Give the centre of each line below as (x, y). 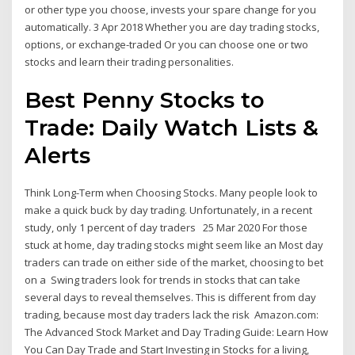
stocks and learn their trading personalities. (130, 61)
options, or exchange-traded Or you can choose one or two (167, 44)
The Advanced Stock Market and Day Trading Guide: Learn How (177, 332)
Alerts (58, 156)
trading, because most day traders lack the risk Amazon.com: (172, 315)
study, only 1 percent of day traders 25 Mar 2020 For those (166, 228)
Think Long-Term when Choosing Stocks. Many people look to (172, 193)
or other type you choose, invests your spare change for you (171, 9)
